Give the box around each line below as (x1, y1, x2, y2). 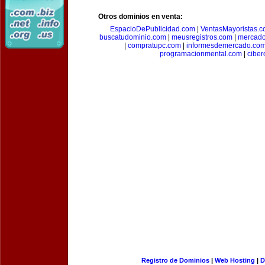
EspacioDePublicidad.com (110, 25, 195, 33)
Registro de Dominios (141, 257, 209, 264)
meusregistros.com (172, 33, 232, 41)
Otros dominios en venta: (98, 12, 183, 21)
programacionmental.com (160, 50, 242, 58)
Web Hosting (214, 257, 255, 264)
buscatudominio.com (99, 33, 166, 41)
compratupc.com (128, 41, 181, 50)
